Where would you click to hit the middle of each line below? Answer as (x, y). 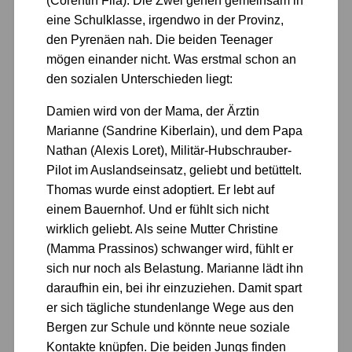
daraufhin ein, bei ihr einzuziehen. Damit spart (174, 288)
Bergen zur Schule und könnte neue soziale (169, 328)
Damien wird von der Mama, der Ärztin (153, 112)
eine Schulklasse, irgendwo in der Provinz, (165, 20)
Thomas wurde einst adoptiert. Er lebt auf (161, 190)
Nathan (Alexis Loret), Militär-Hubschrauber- (169, 151)
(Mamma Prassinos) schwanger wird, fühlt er (170, 249)
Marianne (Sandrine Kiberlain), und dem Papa (175, 131)
